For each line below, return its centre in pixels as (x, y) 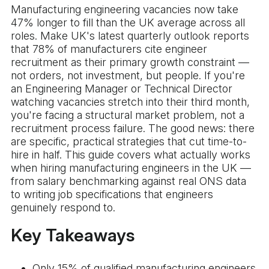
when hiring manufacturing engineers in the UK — (131, 168)
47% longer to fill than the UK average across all (128, 23)
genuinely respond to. (63, 208)
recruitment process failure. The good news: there (133, 128)
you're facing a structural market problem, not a (128, 115)
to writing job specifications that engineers (112, 195)
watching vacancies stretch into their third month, (130, 102)
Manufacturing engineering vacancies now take (125, 10)
